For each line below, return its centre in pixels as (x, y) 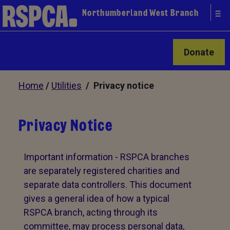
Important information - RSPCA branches (107, 157)
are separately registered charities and (102, 171)
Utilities (66, 85)
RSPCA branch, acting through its (91, 212)
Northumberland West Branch (141, 13)
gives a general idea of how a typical (97, 198)
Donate (199, 52)
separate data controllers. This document (108, 185)
